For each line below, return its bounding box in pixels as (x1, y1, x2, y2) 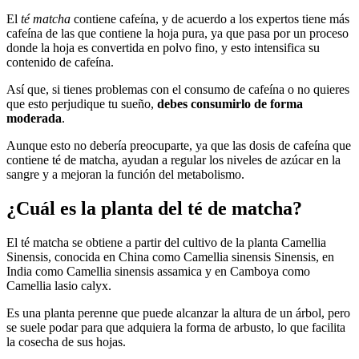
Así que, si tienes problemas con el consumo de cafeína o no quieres (6, 82, 349, 96)
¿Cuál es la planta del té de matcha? (6, 197, 302, 219)
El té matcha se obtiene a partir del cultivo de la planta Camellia (6, 235, 326, 249)
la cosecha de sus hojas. (6, 334, 126, 349)
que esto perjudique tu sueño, (6, 96, 157, 111)
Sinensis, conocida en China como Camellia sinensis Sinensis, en (6, 249, 334, 264)
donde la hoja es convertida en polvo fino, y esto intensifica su (6, 40, 320, 54)
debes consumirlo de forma (157, 96, 303, 111)
